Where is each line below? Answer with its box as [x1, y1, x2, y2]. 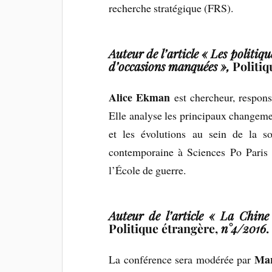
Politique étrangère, [109, 220, 222, 236]
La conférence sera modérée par [109, 251, 251, 267]
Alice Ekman [109, 89, 171, 105]
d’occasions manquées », [109, 58, 233, 74]
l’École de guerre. [109, 162, 186, 177]
